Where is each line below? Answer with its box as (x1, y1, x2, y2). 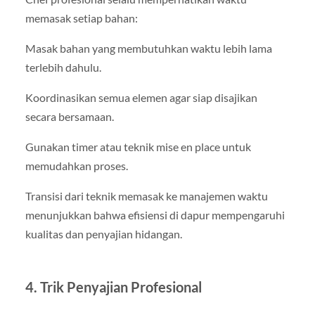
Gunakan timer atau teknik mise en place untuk (25, 139, 251, 153)
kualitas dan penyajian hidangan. (25, 227, 182, 241)
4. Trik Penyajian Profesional (25, 278, 202, 296)
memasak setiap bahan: (25, 11, 138, 25)
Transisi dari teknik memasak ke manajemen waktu (25, 189, 268, 203)
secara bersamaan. (25, 109, 114, 123)
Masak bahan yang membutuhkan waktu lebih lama (25, 41, 272, 55)
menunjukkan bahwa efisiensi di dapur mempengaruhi (25, 208, 285, 222)
